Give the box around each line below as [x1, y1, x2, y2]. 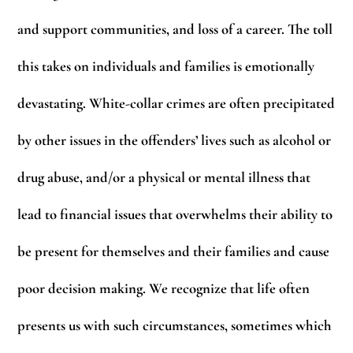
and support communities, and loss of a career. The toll [17, 20, 333, 39]
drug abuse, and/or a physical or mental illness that [17, 169, 311, 187]
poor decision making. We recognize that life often [17, 280, 310, 298]
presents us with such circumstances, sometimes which [17, 317, 333, 335]
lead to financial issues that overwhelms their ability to [17, 206, 333, 224]
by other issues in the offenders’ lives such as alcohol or [17, 132, 332, 150]
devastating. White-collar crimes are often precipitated [17, 95, 336, 113]
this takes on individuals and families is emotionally [17, 58, 315, 76]
